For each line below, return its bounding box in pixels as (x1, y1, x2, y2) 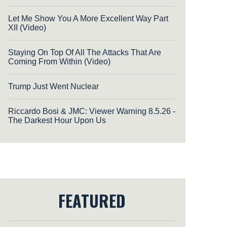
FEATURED (58, 188, 126, 212)
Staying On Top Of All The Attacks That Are (8, 48, 161, 57)
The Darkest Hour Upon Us (8, 116, 106, 125)
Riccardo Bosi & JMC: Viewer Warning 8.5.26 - (8, 106, 175, 116)
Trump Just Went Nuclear (8, 82, 99, 91)
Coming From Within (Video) (8, 57, 110, 66)
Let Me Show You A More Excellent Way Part (8, 14, 168, 23)
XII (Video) (8, 23, 46, 32)
